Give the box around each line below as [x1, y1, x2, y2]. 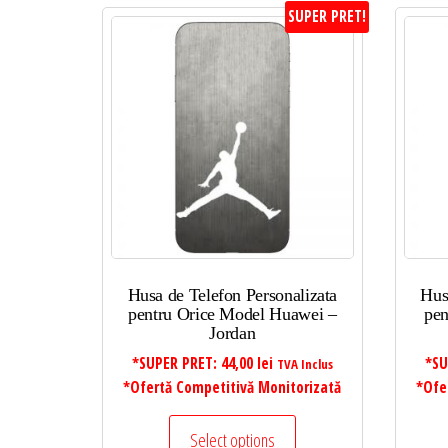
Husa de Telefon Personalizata [127, 285, 338, 306]
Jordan [209, 323, 256, 344]
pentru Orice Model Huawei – [128, 304, 337, 325]
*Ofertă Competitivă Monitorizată [123, 377, 342, 399]
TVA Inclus [276, 355, 333, 374]
